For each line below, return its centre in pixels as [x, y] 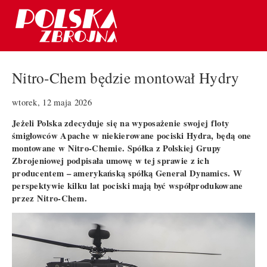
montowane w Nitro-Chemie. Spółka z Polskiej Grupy [117, 148]
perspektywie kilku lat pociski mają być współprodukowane [128, 185]
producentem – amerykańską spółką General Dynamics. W [127, 173]
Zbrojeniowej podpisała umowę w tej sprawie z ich [111, 160]
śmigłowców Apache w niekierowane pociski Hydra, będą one [132, 135]
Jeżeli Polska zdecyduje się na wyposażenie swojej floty [121, 123]
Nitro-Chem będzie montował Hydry [126, 78]
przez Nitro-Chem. [49, 198]
